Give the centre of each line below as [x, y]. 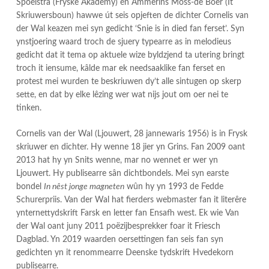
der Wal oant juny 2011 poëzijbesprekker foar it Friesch [118, 226]
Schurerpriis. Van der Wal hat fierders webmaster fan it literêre [131, 200]
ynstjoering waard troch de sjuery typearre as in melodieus [124, 42]
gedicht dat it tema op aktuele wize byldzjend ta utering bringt [130, 56]
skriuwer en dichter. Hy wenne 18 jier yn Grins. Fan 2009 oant [131, 147]
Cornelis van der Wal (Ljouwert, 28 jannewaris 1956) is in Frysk [132, 134]
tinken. [29, 108]
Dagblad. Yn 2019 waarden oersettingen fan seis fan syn [120, 239]
